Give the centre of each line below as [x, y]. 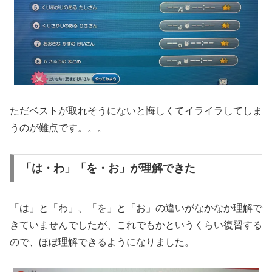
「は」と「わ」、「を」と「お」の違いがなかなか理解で [136, 208]
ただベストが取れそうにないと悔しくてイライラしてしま [136, 111]
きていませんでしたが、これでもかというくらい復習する [136, 225]
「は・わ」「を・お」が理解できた [108, 168]
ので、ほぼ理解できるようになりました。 [102, 242]
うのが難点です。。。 [58, 128]
